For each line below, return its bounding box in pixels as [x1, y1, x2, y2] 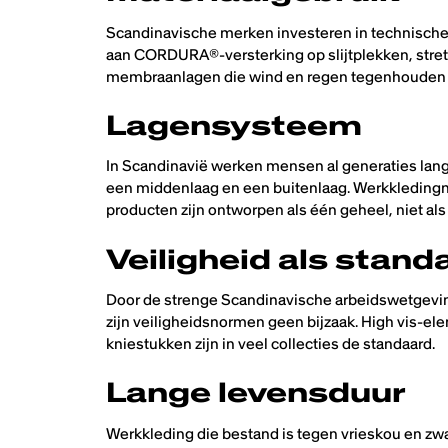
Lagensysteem [106, 107, 363, 142]
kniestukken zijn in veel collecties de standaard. [106, 334, 436, 354]
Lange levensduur [106, 375, 407, 410]
